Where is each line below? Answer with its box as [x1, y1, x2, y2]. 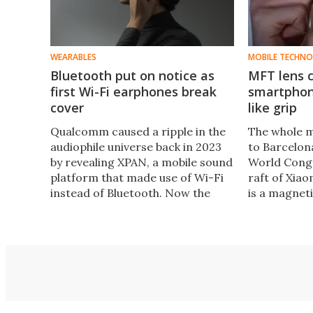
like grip [248, 99, 298, 116]
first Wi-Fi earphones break [50, 82, 217, 100]
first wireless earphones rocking [50, 201, 224, 215]
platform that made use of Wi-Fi [50, 170, 224, 184]
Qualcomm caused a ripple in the [50, 124, 226, 138]
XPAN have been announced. [50, 216, 201, 231]
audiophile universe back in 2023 [50, 139, 221, 154]
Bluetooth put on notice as [50, 66, 214, 84]
